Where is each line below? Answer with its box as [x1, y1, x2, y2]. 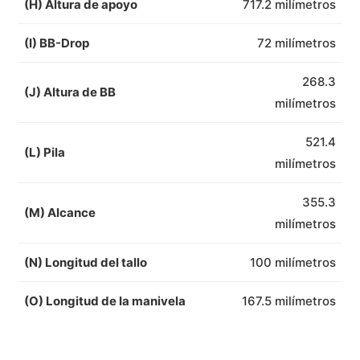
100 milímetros [250, 254, 336, 270]
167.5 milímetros [242, 292, 336, 309]
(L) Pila [24, 144, 65, 160]
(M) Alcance [24, 204, 96, 220]
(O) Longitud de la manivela [24, 292, 186, 309]
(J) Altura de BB [24, 84, 116, 100]
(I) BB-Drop [24, 35, 89, 51]
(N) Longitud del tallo [24, 254, 147, 270]
